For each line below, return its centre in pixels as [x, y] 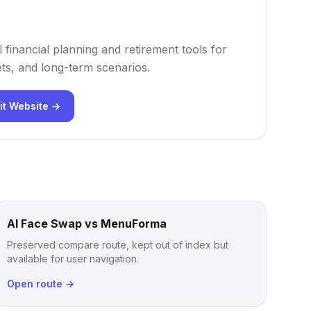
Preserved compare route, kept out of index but [118, 245]
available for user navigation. [73, 259]
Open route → [41, 284]
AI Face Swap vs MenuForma [87, 224]
